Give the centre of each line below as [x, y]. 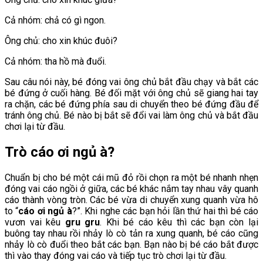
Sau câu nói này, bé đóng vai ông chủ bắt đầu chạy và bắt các [131, 82]
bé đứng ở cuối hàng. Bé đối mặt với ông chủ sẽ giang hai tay [131, 93]
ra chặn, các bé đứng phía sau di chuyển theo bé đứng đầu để [131, 104]
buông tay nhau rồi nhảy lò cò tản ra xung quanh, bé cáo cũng [131, 234]
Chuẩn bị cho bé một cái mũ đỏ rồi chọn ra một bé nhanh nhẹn [131, 178]
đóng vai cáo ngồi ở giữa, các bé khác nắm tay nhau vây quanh [131, 189]
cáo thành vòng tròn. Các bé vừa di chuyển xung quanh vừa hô [131, 200]
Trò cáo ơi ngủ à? [60, 152]
